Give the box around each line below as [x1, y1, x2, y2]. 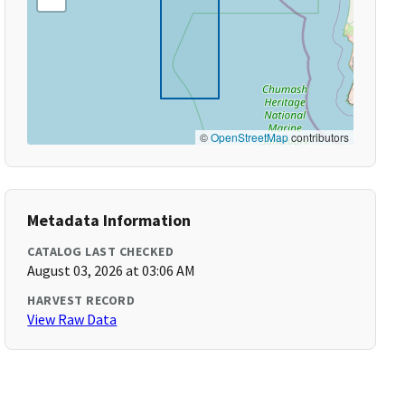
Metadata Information [27, 210, 192, 231]
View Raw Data [27, 310, 118, 328]
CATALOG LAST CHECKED [27, 243, 174, 259]
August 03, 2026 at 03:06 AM [27, 261, 196, 279]
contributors [287, 129, 349, 145]
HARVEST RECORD [27, 292, 136, 308]
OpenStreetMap [210, 129, 288, 145]
